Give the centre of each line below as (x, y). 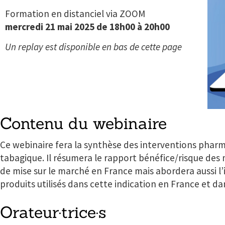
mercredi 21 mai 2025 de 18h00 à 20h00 (87, 27)
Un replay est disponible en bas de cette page (93, 47)
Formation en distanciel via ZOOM (75, 14)
